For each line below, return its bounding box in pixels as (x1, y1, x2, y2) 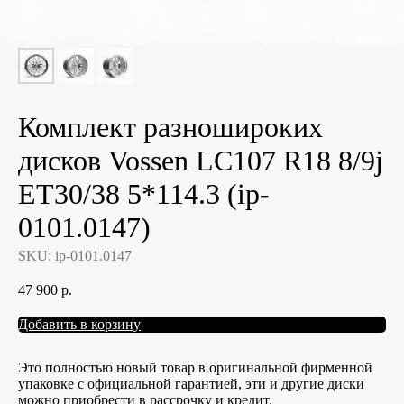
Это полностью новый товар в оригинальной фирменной (18, 359, 372, 375)
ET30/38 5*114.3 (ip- (18, 178, 270, 210)
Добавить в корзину (18, 316, 141, 332)
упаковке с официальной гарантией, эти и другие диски (18, 375, 364, 391)
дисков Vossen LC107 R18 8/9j (18, 144, 383, 177)
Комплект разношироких (18, 111, 323, 143)
